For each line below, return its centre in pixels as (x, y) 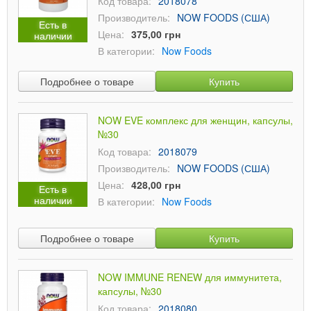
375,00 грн (156, 34)
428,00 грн (156, 185)
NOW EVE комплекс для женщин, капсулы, (195, 120)
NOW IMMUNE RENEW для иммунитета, (190, 277)
